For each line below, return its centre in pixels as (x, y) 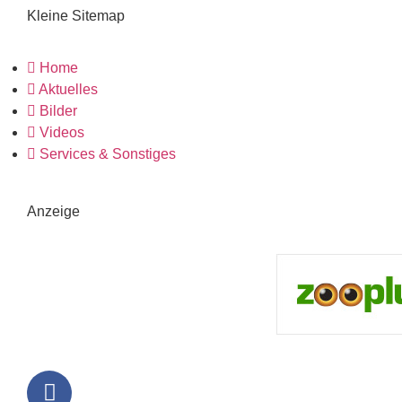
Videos (62, 133)
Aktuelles (68, 90)
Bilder (58, 111)
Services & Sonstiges (108, 154)
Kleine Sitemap (76, 16)
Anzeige (53, 212)
